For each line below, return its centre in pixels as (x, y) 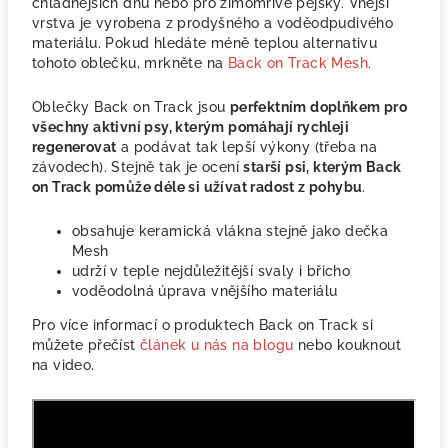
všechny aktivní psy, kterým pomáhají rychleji (190, 127)
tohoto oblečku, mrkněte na (130, 63)
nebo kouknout (347, 345)
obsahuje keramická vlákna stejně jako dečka (230, 231)
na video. (63, 365)
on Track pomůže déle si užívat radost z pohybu (197, 187)
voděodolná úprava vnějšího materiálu (205, 291)
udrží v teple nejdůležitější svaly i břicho (211, 271)
